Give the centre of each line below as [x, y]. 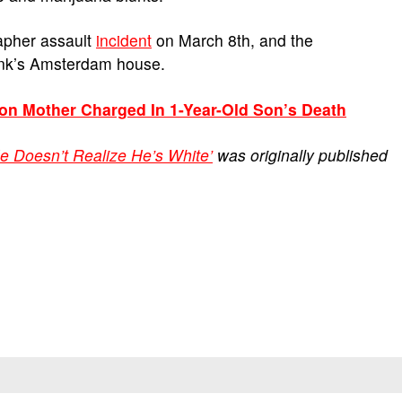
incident [124, 40]
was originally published [300, 155]
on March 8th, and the [232, 40]
